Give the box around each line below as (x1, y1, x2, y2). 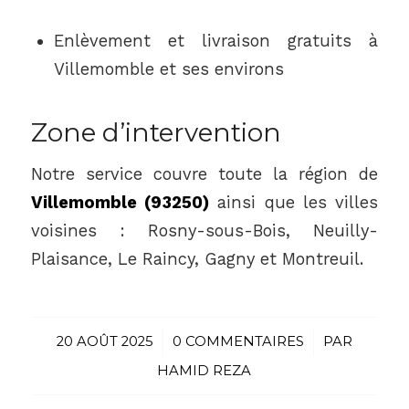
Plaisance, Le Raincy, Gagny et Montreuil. (30, 249, 363, 269)
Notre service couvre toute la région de (30, 164, 379, 184)
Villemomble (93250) (30, 193, 209, 213)
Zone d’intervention (30, 116, 281, 148)
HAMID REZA (157, 362, 252, 379)
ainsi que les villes (208, 193, 379, 213)
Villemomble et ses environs (53, 59, 284, 79)
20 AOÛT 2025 (56, 332, 153, 350)
